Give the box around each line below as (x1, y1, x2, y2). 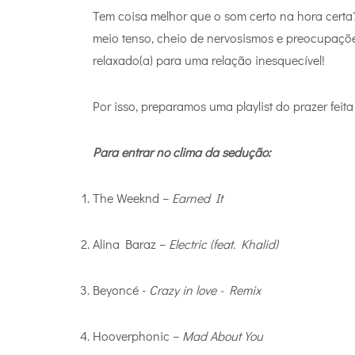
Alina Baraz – (93, 235, 169, 252)
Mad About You (182, 326, 263, 344)
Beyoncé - (93, 281, 149, 298)
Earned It (172, 189, 223, 206)
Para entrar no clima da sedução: (93, 143, 271, 160)
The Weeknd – (93, 189, 172, 206)
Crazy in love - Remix (149, 281, 261, 298)
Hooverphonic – (93, 326, 182, 344)
